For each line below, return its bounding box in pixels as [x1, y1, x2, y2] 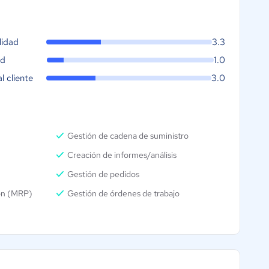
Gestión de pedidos [67, 169, 140, 180]
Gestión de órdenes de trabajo [67, 188, 180, 199]
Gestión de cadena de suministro [67, 130, 189, 142]
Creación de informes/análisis [67, 150, 177, 161]
